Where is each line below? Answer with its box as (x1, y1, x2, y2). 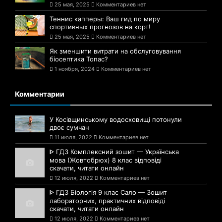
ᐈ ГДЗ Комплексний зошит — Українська (50, 148, 179, 156)
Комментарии (15, 90, 64, 99)
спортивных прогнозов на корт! (50, 23, 151, 31)
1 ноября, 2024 (55, 65, 95, 73)
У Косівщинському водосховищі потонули (50, 115, 182, 124)
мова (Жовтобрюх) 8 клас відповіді (50, 156, 162, 165)
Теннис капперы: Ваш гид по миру (50, 15, 160, 23)
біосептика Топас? (50, 55, 108, 63)
